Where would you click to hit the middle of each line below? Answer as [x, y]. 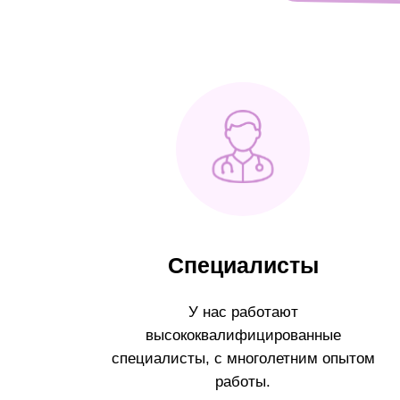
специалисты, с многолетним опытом [243, 358]
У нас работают [243, 312]
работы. [243, 381]
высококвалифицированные [243, 335]
